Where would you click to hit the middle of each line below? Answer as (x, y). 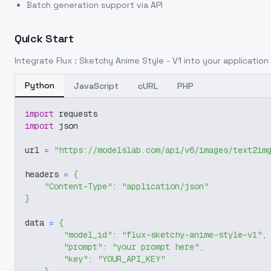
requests (76, 114)
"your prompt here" (155, 247)
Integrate (35, 60)
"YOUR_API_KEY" (131, 259)
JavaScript (96, 86)
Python (40, 85)
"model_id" (88, 235)
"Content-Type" (78, 186)
